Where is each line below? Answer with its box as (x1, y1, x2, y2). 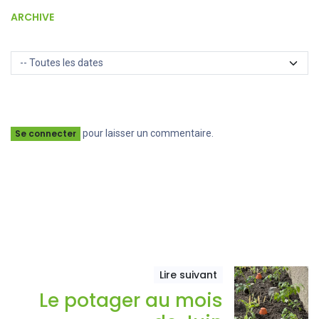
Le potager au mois (38, 287, 223, 314)
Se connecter (15, 127, 76, 140)
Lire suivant (159, 268, 217, 283)
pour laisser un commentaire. (80, 127, 214, 139)
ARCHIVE (11, 9, 54, 24)
